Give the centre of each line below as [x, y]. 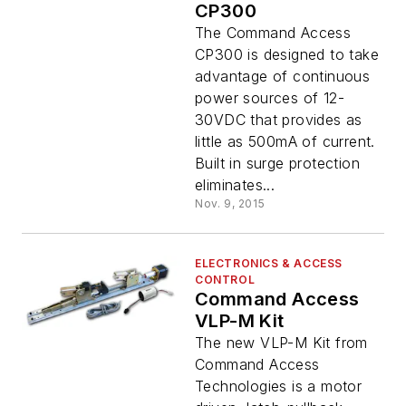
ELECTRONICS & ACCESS [269, 264]
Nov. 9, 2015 [230, 204]
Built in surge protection [277, 164]
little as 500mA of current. [285, 142]
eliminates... [235, 185]
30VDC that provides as [279, 120]
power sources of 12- [270, 98]
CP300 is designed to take [287, 55]
